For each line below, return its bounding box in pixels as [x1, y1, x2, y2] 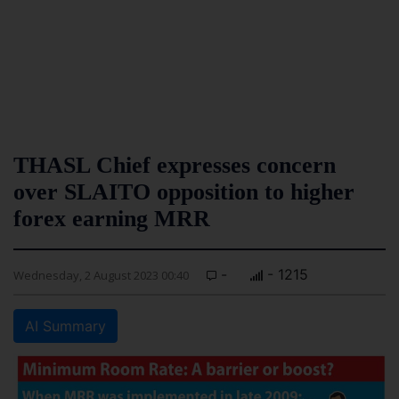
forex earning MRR [13, 206, 210, 232]
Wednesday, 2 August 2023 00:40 [13, 267, 189, 283]
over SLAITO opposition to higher [13, 179, 354, 205]
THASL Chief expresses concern [13, 152, 336, 178]
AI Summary [25, 317, 106, 335]
